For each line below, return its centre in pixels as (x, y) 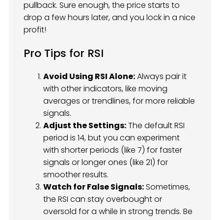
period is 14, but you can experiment (111, 138)
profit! (35, 29)
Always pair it (161, 77)
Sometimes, (167, 187)
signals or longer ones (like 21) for (106, 163)
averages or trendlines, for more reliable (119, 101)
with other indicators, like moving (105, 89)
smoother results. (76, 175)
